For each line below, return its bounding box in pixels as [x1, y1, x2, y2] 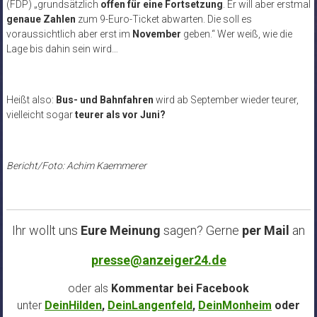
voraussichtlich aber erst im [6, 28, 132, 40]
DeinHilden [45, 298, 102, 312]
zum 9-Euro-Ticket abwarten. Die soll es [75, 13, 252, 25]
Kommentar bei [108, 281, 196, 295]
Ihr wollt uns [12, 222, 81, 238]
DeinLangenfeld [108, 298, 192, 312]
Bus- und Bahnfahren [55, 93, 154, 105]
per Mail [239, 222, 292, 238]
